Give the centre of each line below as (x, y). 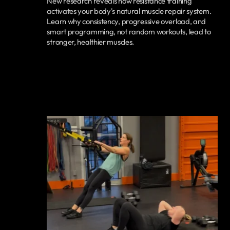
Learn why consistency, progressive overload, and (127, 22)
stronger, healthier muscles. (91, 42)
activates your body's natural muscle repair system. (129, 11)
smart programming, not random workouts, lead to (129, 32)
